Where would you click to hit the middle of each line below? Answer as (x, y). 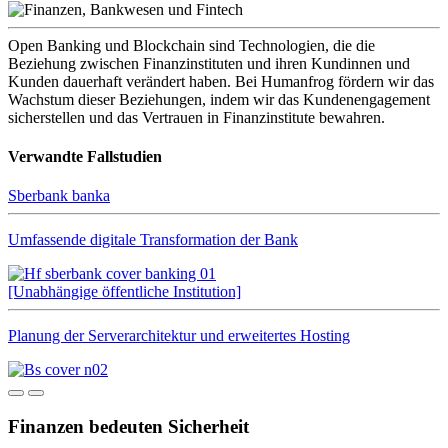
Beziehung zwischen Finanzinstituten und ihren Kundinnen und (209, 63)
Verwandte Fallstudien (85, 157)
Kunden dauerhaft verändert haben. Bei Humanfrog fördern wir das (221, 81)
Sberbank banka (59, 196)
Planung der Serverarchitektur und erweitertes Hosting (179, 336)
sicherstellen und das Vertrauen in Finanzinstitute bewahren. (196, 117)
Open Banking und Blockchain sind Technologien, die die (191, 45)
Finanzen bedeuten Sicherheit (128, 427)
